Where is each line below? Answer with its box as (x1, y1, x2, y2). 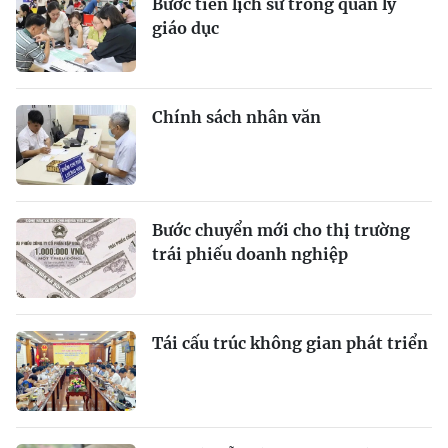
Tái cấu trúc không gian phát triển (152, 333, 428, 354)
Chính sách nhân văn (152, 107, 321, 128)
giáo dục (152, 18, 219, 39)
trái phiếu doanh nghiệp (152, 244, 348, 265)
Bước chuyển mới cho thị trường (152, 220, 410, 241)
